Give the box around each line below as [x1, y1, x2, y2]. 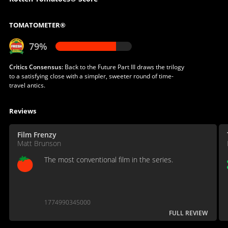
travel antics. [9, 80, 45, 90]
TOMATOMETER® [9, 20, 66, 30]
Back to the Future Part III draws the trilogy [63, 62, 184, 71]
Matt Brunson [17, 138, 61, 148]
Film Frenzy [17, 129, 56, 139]
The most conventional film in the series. [44, 154, 173, 164]
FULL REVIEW [169, 208, 208, 217]
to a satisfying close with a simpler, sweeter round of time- [9, 71, 174, 80]
